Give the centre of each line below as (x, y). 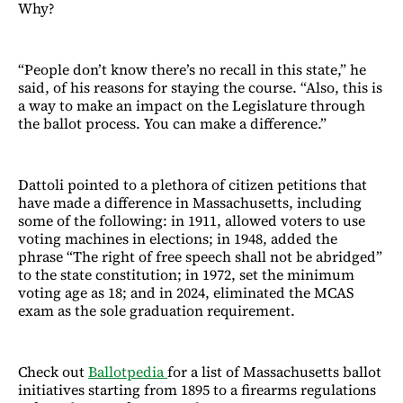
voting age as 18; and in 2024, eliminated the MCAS (186, 292)
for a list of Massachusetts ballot (274, 371)
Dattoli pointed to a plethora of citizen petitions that (193, 184)
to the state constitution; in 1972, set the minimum (186, 274)
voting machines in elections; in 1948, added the (178, 238)
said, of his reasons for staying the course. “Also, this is (200, 87)
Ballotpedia (128, 371)
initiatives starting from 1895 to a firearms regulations (197, 389)
